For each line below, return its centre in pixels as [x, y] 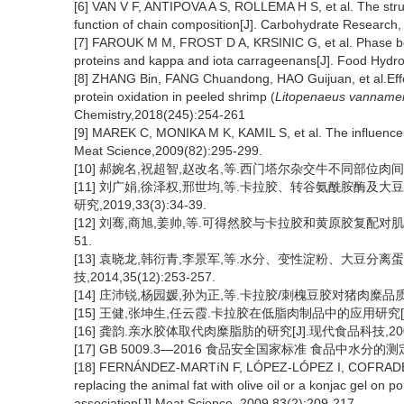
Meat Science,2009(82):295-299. [168, 151]
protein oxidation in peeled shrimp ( [174, 96]
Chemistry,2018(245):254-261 [160, 115]
